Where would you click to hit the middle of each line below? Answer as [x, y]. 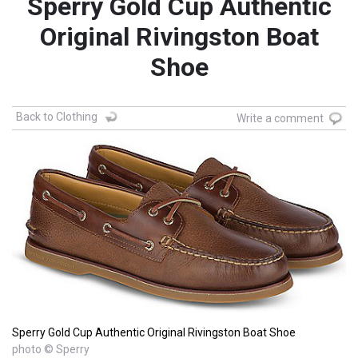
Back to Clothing [57, 117]
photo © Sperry [51, 350]
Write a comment [280, 119]
